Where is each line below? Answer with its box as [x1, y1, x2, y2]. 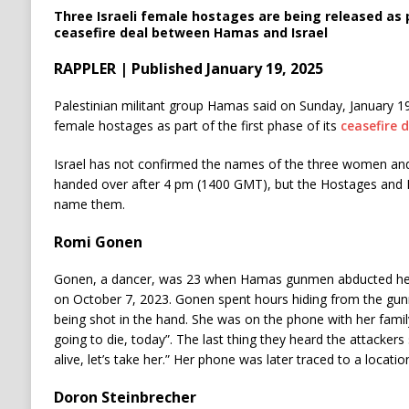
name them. [53, 195, 125, 214]
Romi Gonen [53, 232, 142, 253]
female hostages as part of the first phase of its [53, 117, 341, 135]
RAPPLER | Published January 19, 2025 [53, 58, 323, 79]
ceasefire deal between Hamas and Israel [53, 24, 328, 42]
